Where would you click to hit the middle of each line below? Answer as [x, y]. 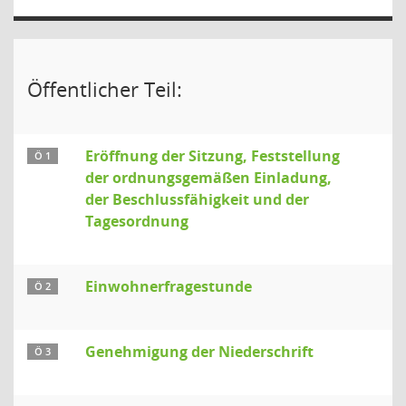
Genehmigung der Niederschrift [199, 352]
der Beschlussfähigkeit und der [197, 199]
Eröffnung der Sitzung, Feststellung [213, 156]
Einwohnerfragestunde [169, 286]
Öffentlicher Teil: [105, 89]
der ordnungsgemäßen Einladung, [208, 178]
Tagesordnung [137, 221]
